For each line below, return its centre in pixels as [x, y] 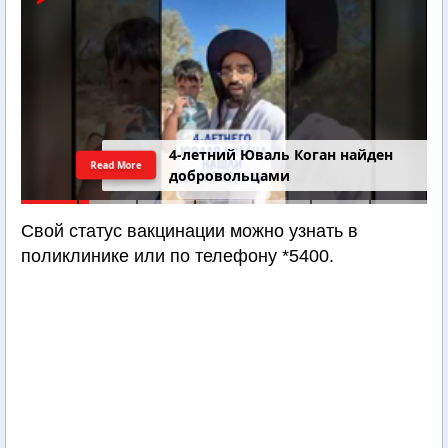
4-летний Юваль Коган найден [281, 155]
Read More [116, 164]
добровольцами [230, 176]
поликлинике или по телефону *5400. [177, 256]
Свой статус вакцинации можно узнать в [189, 231]
